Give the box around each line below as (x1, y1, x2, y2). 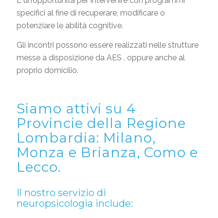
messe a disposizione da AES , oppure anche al (16, 53, 185, 62)
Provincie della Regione (16, 114, 186, 131)
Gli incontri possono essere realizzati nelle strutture (16, 40, 199, 50)
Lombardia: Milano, (16, 129, 156, 146)
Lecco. (16, 158, 61, 175)
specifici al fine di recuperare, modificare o (16, 8, 165, 18)
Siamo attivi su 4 (16, 100, 136, 117)
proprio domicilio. (16, 65, 78, 75)
